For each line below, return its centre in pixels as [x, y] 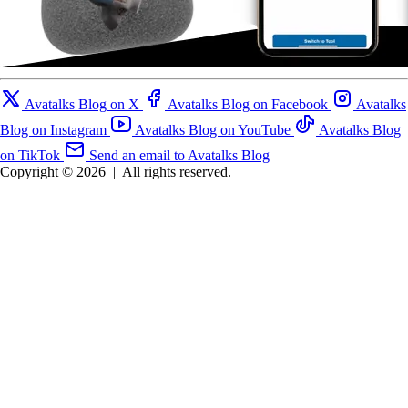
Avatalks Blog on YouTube [213, 130]
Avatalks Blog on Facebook [248, 105]
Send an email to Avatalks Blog [179, 156]
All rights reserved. [177, 172]
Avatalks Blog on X [82, 105]
